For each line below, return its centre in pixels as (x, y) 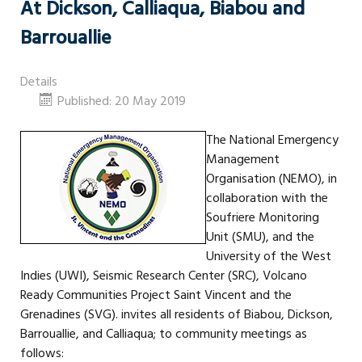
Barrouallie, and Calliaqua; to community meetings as (164, 334)
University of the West (269, 257)
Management (243, 160)
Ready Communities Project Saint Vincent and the (156, 295)
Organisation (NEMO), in (271, 179)
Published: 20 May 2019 (122, 101)
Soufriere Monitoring (263, 218)
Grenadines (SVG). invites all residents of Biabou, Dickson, (177, 315)
